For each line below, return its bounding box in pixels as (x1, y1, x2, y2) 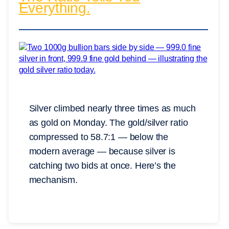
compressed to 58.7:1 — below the (29, 131, 168, 142)
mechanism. (29, 174, 78, 185)
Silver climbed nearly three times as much (29, 103, 196, 113)
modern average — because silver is (29, 146, 175, 156)
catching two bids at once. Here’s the (29, 160, 176, 171)
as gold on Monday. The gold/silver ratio (29, 117, 188, 128)
